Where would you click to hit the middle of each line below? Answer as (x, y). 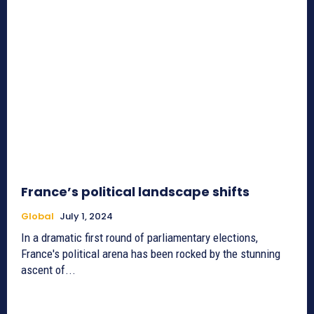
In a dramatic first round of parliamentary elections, (139, 237)
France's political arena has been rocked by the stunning (151, 253)
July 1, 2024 (86, 216)
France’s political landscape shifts (135, 191)
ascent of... (48, 269)
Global (37, 216)
